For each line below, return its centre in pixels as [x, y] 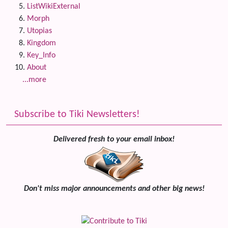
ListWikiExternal [54, 7]
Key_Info [41, 55]
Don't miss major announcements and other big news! [114, 189]
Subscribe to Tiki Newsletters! [77, 115]
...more [34, 80]
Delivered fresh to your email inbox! [114, 139]
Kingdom [41, 43]
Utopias [39, 31]
